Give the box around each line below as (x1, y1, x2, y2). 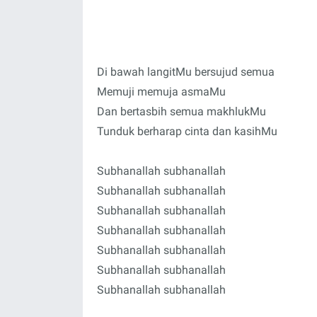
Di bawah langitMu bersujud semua (97, 65, 275, 79)
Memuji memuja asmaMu (97, 85, 226, 98)
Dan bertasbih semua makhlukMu (97, 105, 266, 118)
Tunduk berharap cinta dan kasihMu (97, 125, 277, 138)
